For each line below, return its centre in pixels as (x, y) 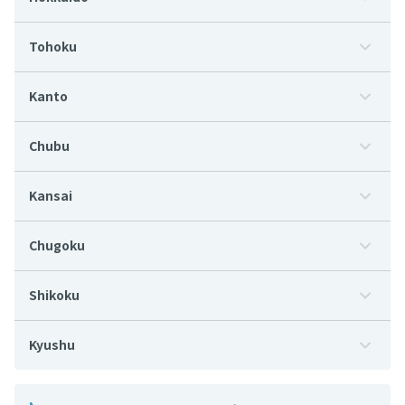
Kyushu (52, 344)
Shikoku (54, 295)
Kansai (51, 195)
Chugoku (57, 245)
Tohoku (53, 46)
